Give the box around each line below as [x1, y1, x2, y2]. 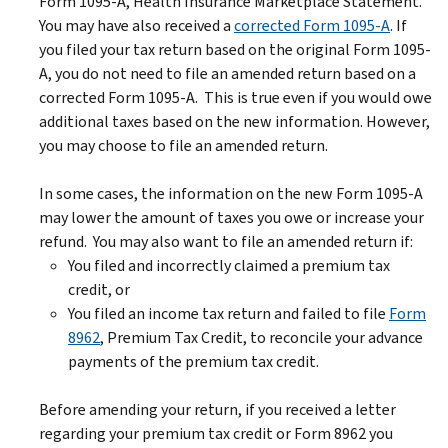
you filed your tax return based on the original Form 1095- [39, 38, 431, 60]
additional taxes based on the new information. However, [39, 110, 430, 132]
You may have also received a [39, 14, 234, 36]
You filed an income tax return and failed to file [68, 302, 389, 324]
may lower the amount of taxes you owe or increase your [39, 206, 424, 228]
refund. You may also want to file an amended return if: [39, 230, 413, 252]
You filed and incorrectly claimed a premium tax [68, 254, 390, 276]
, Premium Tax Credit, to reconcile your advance [100, 326, 423, 348]
